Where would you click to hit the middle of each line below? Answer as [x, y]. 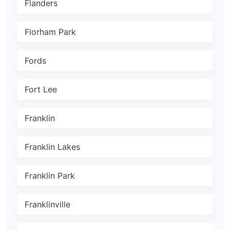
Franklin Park [50, 176]
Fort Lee [41, 90]
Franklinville [47, 205]
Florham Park [50, 32]
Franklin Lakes [52, 147]
